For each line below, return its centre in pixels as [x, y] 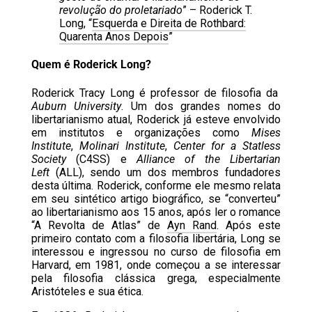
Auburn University [76, 106]
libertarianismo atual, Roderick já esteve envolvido [156, 119]
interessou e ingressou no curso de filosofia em [156, 251]
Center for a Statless [227, 146]
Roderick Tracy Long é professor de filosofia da [156, 93]
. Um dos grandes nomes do [201, 106]
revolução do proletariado [120, 10]
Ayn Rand [192, 225]
